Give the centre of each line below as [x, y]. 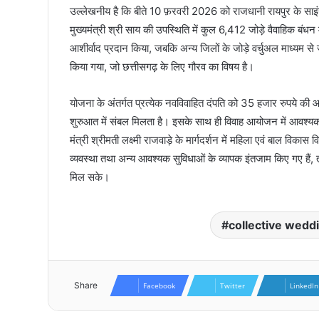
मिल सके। [90, 177]
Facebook [159, 286]
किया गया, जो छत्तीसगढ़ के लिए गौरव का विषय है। [162, 67]
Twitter [232, 286]
